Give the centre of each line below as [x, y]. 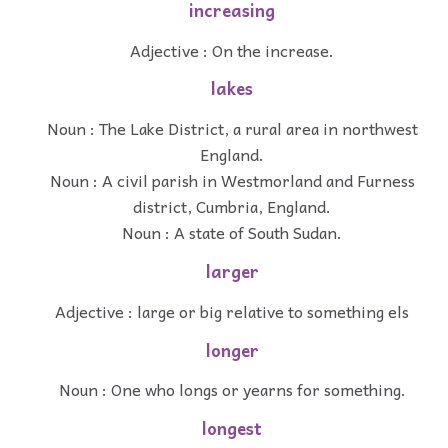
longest [232, 429]
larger [232, 272]
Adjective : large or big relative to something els [232, 310]
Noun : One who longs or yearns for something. [232, 389]
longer [232, 350]
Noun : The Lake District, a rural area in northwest [232, 128]
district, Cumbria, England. [232, 206]
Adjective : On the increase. [232, 49]
